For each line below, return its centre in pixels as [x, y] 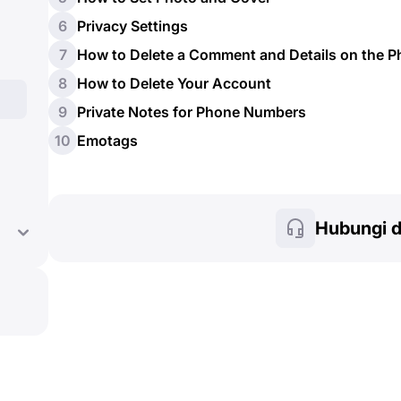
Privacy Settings [132, 26]
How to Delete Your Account [174, 83]
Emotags [107, 141]
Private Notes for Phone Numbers [192, 112]
